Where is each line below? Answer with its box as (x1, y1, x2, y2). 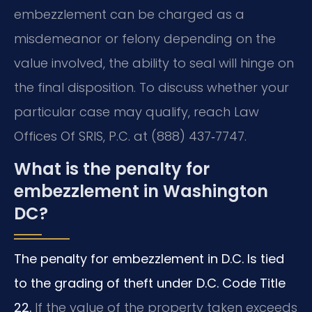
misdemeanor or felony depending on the (14, 29, 276, 47)
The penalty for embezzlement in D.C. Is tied (14, 250, 284, 268)
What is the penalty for (14, 157, 210, 181)
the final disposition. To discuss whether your (14, 78, 289, 96)
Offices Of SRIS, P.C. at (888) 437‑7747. (14, 127, 247, 145)
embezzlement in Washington (14, 180, 268, 203)
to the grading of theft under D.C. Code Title (14, 274, 286, 292)
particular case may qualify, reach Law (14, 102, 259, 120)
